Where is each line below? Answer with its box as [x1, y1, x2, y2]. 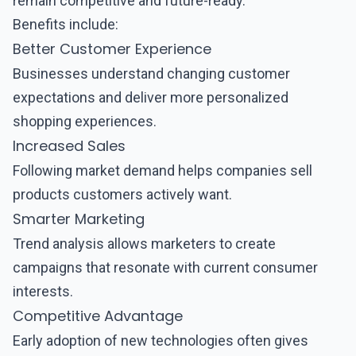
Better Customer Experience [13, 39, 211, 59]
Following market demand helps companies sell [13, 162, 312, 179]
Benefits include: [13, 16, 118, 33]
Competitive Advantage [13, 306, 183, 326]
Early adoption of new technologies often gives [13, 332, 308, 349]
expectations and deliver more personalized [13, 89, 288, 106]
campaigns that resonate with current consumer [13, 259, 318, 276]
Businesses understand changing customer [13, 65, 290, 82]
